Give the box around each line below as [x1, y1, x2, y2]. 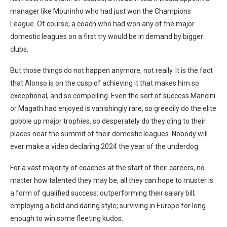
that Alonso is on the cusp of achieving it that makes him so [10, 79, 199, 88]
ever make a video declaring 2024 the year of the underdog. [10, 142, 200, 151]
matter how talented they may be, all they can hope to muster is [10, 176, 213, 185]
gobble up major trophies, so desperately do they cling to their [10, 117, 206, 126]
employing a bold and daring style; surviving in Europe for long [10, 202, 206, 210]
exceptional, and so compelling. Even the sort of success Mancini [10, 92, 215, 100]
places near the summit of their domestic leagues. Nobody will [10, 130, 208, 138]
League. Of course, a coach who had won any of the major [10, 20, 195, 28]
